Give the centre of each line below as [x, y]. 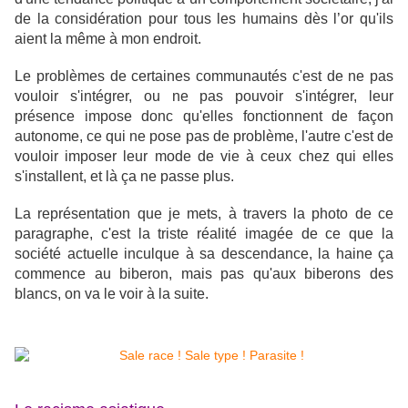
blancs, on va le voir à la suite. [112, 294]
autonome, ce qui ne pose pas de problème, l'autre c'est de [204, 137]
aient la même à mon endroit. [108, 39]
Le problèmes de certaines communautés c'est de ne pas [204, 76]
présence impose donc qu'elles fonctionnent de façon [204, 117]
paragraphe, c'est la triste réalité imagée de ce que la [204, 234]
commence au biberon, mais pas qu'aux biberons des [204, 274]
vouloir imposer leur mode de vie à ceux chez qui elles [204, 157]
